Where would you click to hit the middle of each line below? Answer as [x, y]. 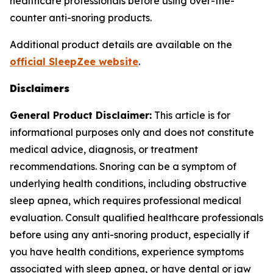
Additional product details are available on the [121, 44]
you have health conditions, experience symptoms [127, 252]
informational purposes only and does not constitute [132, 132]
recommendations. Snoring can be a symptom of [123, 166]
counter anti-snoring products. [81, 18]
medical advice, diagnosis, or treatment [104, 149]
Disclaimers [40, 88]
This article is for [191, 115]
